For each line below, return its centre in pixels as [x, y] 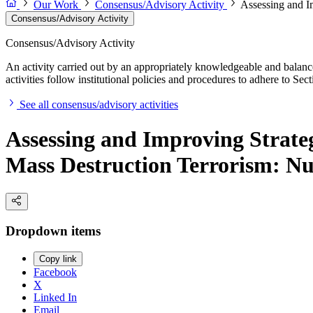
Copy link [58, 259]
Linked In [55, 298]
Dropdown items [53, 231]
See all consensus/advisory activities [99, 105]
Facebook [55, 272]
